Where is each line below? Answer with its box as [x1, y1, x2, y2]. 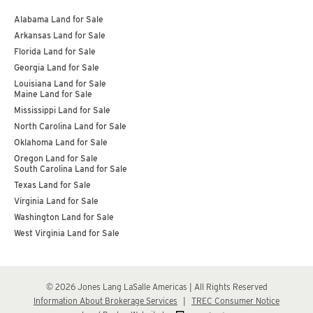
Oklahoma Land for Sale [14, 137, 108, 148]
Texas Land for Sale [14, 180, 91, 191]
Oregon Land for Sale [14, 153, 98, 164]
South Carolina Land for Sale [14, 163, 127, 175]
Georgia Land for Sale [14, 62, 99, 73]
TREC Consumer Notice [191, 296, 279, 307]
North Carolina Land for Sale [14, 121, 126, 132]
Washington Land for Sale [14, 212, 114, 223]
